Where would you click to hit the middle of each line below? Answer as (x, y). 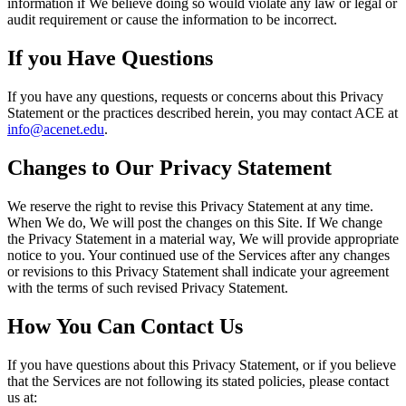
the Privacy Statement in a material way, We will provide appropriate (203, 239)
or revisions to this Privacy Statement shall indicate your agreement (198, 272)
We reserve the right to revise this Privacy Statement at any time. (190, 207)
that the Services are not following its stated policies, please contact (198, 381)
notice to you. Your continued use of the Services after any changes (198, 256)
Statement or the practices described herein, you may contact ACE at (203, 113)
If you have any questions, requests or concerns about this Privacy (195, 97)
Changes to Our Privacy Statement (169, 168)
